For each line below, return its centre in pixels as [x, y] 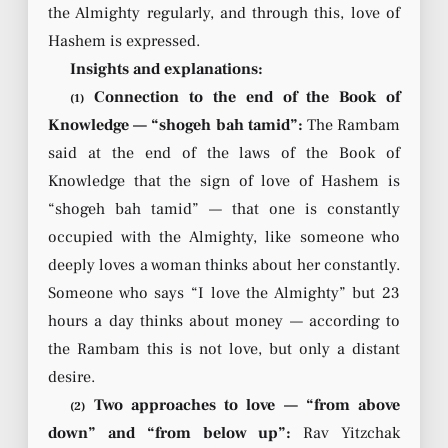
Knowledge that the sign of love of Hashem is [224, 180]
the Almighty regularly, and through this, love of [224, 12]
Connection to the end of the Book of [242, 96]
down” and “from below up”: [170, 432]
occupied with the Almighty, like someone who [224, 236]
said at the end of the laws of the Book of [224, 152]
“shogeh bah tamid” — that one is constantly [224, 208]
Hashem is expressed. [124, 40]
